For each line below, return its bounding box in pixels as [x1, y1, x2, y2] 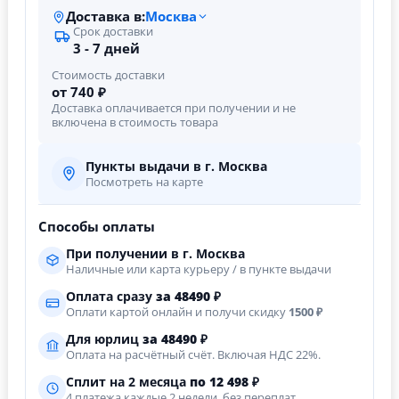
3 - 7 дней [73, 38, 140, 57]
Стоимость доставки [52, 67, 165, 83]
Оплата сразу [66, 288, 156, 305]
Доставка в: [66, 7, 145, 25]
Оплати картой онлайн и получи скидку [66, 304, 289, 320]
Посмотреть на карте [85, 174, 203, 190]
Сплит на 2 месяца [66, 373, 190, 390]
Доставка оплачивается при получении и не [52, 100, 296, 116]
